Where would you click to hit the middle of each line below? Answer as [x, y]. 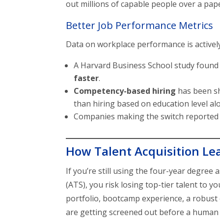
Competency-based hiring [125, 91]
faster [86, 78]
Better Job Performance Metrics [140, 26]
